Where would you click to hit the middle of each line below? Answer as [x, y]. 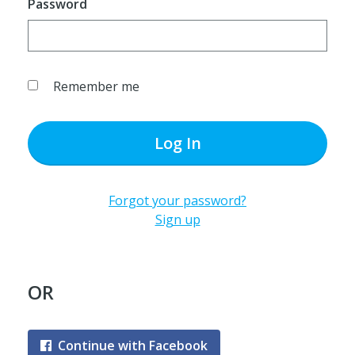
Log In [177, 143]
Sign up [177, 219]
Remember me [96, 86]
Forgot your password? [177, 200]
